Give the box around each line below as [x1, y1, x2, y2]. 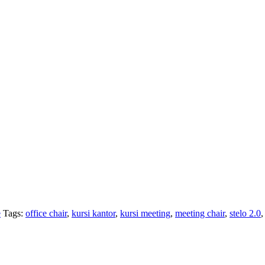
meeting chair [175, 208, 225, 218]
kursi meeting [120, 208, 170, 218]
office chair [25, 208, 67, 218]
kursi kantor [72, 208, 115, 218]
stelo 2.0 [230, 208, 261, 218]
